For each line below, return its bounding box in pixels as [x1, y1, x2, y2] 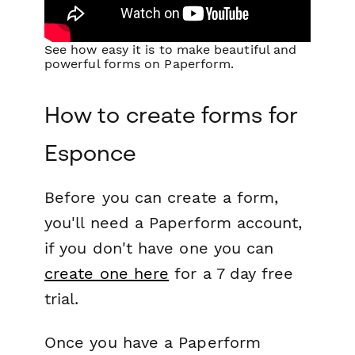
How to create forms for [44, 101, 298, 128]
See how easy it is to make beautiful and [44, 41, 297, 57]
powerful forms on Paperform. [44, 55, 235, 71]
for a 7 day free [169, 263, 294, 283]
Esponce [44, 139, 137, 166]
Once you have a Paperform [44, 332, 261, 352]
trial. [44, 288, 79, 308]
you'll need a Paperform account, [44, 212, 303, 232]
